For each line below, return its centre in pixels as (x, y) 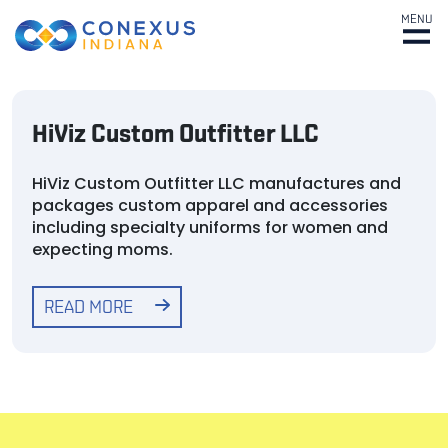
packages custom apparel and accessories (210, 205)
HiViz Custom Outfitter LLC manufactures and (216, 183)
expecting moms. (102, 249)
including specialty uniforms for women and (210, 227)
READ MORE (88, 308)
